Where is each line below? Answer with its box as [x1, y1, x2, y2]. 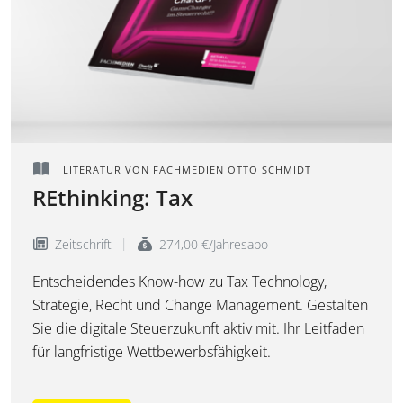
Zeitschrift [51, 236, 112, 254]
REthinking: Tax [32, 183, 193, 213]
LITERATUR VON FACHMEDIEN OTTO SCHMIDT [59, 163, 311, 177]
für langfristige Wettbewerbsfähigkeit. [32, 342, 271, 363]
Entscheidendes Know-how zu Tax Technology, [32, 272, 327, 292]
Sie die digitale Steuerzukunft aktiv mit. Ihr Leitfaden [32, 318, 364, 339]
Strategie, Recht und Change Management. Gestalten [32, 295, 368, 316]
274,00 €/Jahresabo [156, 236, 268, 254]
